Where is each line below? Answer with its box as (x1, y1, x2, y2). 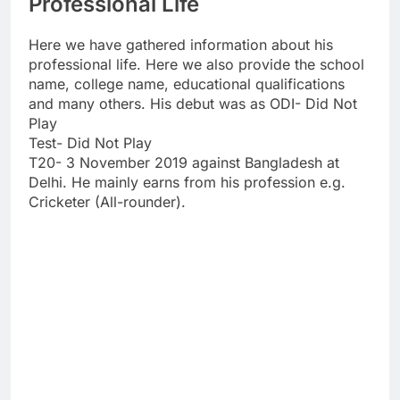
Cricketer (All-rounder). (29, 192, 186, 211)
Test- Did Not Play (29, 133, 152, 152)
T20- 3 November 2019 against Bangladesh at (29, 153, 339, 171)
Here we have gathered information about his (29, 35, 333, 54)
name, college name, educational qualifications (29, 74, 345, 93)
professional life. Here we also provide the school (29, 54, 364, 73)
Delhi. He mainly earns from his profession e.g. (29, 172, 346, 191)
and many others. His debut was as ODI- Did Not (29, 94, 357, 112)
